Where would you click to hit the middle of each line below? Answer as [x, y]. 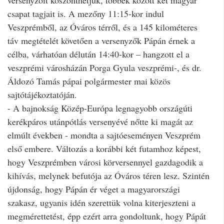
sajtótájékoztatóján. [42, 94]
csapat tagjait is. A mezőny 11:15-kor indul [86, 13]
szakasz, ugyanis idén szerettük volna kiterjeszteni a [101, 202]
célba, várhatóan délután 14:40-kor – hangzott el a [98, 54]
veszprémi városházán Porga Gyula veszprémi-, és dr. [104, 67]
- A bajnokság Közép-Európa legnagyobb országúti [100, 108]
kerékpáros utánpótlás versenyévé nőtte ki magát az [100, 121]
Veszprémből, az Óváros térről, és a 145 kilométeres [102, 27]
